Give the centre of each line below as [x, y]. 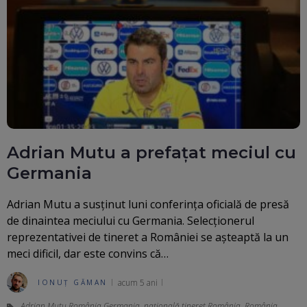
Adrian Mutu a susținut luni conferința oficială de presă [148, 205]
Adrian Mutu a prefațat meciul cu [151, 153]
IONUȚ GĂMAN [73, 283]
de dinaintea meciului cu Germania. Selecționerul [131, 221]
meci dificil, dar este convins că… [88, 254]
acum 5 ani [137, 282]
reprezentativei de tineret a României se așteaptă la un [148, 237]
